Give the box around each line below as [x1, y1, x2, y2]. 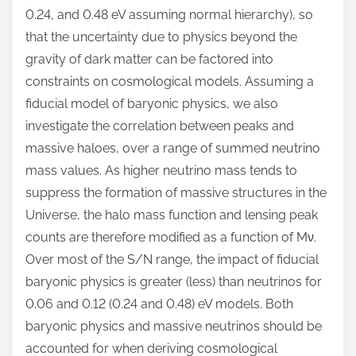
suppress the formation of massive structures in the [25, 184, 327, 200]
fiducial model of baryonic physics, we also [25, 95, 278, 111]
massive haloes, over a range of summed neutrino [25, 140, 320, 156]
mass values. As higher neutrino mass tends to [25, 162, 297, 178]
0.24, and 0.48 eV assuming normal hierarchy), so [25, 6, 313, 22]
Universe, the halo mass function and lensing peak [25, 207, 318, 222]
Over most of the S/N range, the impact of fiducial [25, 251, 319, 267]
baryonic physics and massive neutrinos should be [25, 318, 322, 334]
